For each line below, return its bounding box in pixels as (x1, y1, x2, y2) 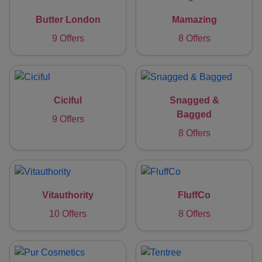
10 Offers (49, 209, 87, 219)
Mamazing (171, 15, 217, 25)
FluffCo (178, 190, 211, 201)
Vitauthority (42, 190, 94, 201)
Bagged (177, 109, 212, 120)
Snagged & (169, 95, 219, 106)
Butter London (35, 15, 101, 25)
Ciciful (54, 95, 82, 106)
